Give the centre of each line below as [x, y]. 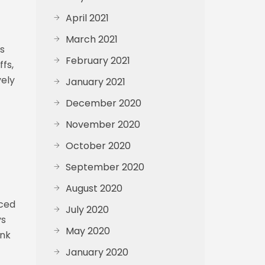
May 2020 [88, 231]
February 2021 [98, 61]
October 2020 [98, 146]
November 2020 [103, 125]
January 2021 [96, 82]
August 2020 [94, 188]
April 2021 [87, 18]
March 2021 [92, 39]
